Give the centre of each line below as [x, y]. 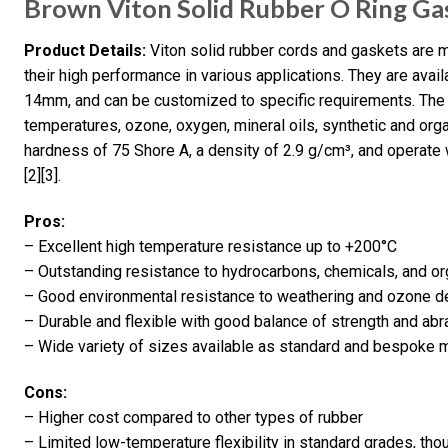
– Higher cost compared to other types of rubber [193, 417]
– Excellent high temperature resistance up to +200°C [210, 246]
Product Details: [85, 51]
